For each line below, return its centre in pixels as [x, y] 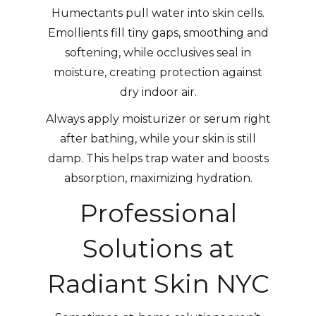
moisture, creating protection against [158, 72]
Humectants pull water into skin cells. [158, 13]
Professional [158, 213]
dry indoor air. [158, 92]
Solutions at [158, 248]
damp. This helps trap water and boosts [158, 158]
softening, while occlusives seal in [158, 52]
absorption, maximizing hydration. [158, 178]
